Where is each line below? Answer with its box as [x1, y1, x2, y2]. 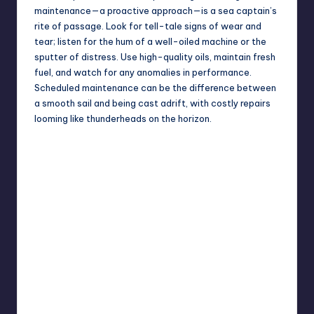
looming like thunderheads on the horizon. [34, 113, 212, 125]
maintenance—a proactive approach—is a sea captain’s [34, 5, 277, 17]
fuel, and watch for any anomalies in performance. [34, 67, 252, 78]
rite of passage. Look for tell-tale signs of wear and [34, 20, 261, 32]
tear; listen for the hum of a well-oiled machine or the [34, 36, 266, 48]
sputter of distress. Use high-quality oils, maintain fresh [34, 51, 275, 63]
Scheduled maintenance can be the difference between [34, 82, 276, 94]
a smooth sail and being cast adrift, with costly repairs [34, 97, 271, 109]
